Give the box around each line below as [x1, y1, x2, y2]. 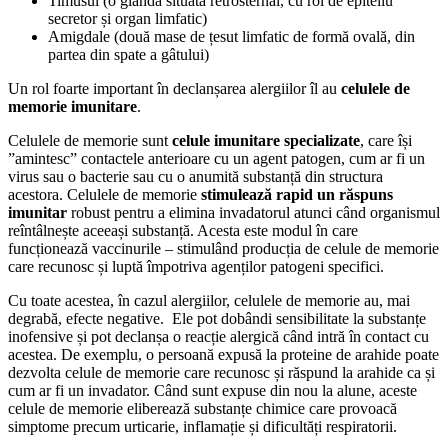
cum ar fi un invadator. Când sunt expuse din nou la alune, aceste [8, 381, 417, 399]
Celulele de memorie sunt [8, 131, 172, 149]
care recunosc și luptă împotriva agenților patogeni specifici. [8, 257, 384, 275]
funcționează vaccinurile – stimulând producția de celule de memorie [8, 239, 439, 257]
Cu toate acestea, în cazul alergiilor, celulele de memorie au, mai [8, 291, 410, 309]
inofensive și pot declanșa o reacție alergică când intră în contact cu [8, 327, 429, 345]
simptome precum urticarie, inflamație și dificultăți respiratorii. [8, 417, 397, 435]
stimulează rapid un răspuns [201, 185, 393, 203]
